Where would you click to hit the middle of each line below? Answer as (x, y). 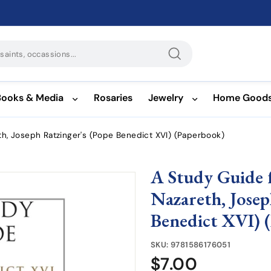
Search (191, 69)
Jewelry (165, 98)
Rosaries (113, 98)
